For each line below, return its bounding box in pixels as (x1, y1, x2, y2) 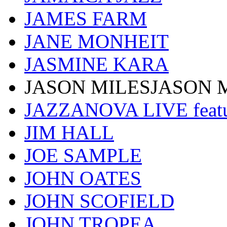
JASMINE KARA (24, 53, 169, 75)
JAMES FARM (24, 8, 147, 30)
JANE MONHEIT (24, 30, 169, 53)
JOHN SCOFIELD (24, 190, 174, 212)
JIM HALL (24, 122, 114, 144)
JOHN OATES (24, 167, 141, 190)
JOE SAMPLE (24, 144, 142, 167)
